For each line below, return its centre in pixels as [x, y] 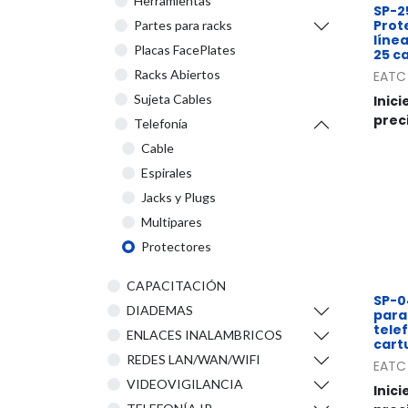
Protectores [176, 246]
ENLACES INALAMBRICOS [204, 335]
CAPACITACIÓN [176, 286]
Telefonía [161, 123]
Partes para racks [183, 25]
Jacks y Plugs [178, 197]
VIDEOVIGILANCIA [185, 384]
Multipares [172, 222]
